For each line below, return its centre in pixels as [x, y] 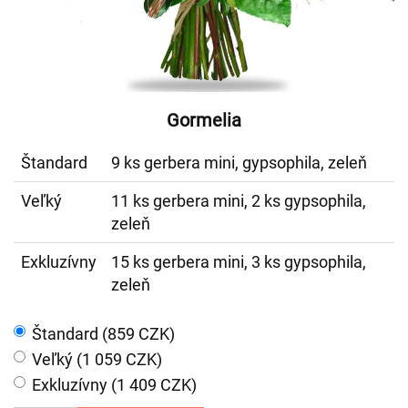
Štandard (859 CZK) [103, 334]
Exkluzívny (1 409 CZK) [114, 385]
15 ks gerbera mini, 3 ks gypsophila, [239, 262]
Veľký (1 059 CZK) [97, 359]
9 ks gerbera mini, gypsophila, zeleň [239, 163]
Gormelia [204, 120]
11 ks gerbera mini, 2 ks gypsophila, [239, 201]
